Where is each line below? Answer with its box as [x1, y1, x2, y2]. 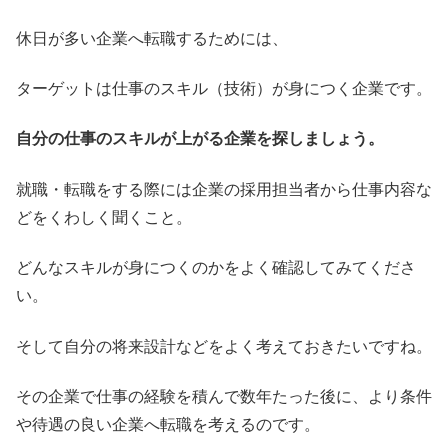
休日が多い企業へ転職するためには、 [16, 29, 288, 47]
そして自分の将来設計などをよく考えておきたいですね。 [16, 337, 432, 355]
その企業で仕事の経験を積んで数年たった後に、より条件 [16, 387, 432, 405]
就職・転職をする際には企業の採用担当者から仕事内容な [16, 180, 432, 198]
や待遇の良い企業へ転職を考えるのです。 [16, 415, 320, 433]
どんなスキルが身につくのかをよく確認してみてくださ [16, 259, 416, 277]
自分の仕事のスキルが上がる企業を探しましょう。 [16, 130, 384, 148]
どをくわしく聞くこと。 [16, 208, 192, 226]
